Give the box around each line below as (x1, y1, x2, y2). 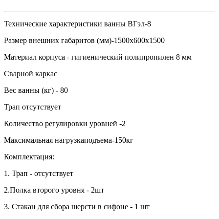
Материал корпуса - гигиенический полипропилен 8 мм (4, 52, 192, 61)
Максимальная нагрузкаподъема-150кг (4, 135, 133, 144)
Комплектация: (4, 152, 54, 161)
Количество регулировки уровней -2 (4, 119, 126, 128)
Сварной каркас (4, 69, 57, 78)
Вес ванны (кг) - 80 (4, 86, 68, 94)
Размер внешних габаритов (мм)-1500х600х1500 (4, 36, 165, 44)
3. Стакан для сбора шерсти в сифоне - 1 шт (4, 202, 150, 211)
